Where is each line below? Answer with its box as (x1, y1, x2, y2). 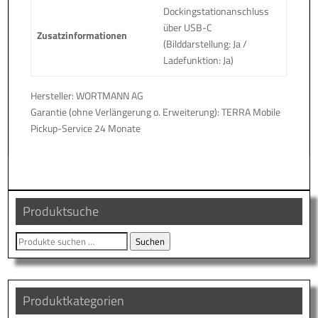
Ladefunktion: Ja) (163, 52, 234, 67)
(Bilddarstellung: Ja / (163, 35, 248, 51)
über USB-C (163, 19, 213, 35)
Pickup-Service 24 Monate (31, 120, 141, 136)
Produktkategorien (23, 290, 125, 310)
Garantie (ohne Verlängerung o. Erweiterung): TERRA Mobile (31, 104, 281, 119)
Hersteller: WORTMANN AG (31, 87, 144, 103)
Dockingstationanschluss (163, 3, 270, 18)
